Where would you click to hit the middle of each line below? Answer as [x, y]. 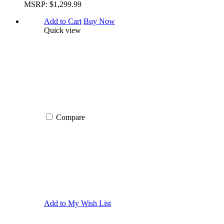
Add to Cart [63, 21]
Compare [70, 117]
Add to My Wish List [77, 203]
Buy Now [99, 21]
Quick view [62, 30]
